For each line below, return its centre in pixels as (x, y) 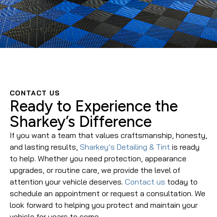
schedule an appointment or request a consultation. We (108, 193)
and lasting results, (45, 147)
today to (181, 182)
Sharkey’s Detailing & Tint (125, 147)
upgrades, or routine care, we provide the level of (95, 170)
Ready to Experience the (94, 106)
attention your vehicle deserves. (67, 182)
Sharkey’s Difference (81, 122)
